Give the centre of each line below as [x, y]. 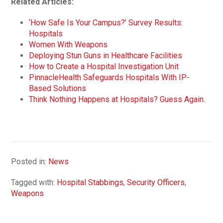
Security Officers [156, 182]
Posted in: [30, 161]
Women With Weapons [68, 44]
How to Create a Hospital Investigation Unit [104, 66]
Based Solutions [58, 88]
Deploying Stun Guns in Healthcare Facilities [106, 55]
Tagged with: [34, 182]
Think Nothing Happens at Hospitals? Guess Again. [117, 99]
